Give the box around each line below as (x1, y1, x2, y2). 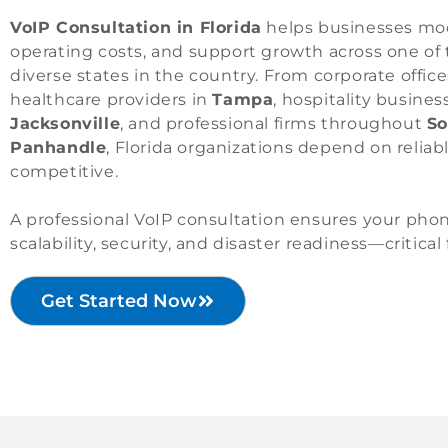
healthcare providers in (10, 90, 213, 109)
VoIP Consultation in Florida (10, 18, 262, 37)
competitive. (10, 162, 119, 181)
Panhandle (10, 138, 107, 157)
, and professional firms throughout (120, 114, 427, 133)
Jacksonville (10, 114, 121, 133)
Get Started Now (41, 290, 197, 312)
